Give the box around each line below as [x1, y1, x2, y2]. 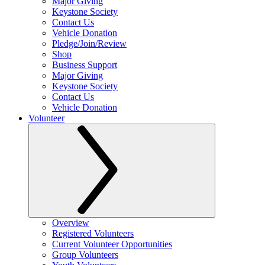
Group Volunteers [52, 250, 118, 260]
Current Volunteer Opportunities [52, 239, 172, 249]
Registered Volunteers [52, 228, 134, 238]
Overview [52, 218, 89, 228]
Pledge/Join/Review [52, 38, 127, 49]
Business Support [52, 60, 117, 70]
